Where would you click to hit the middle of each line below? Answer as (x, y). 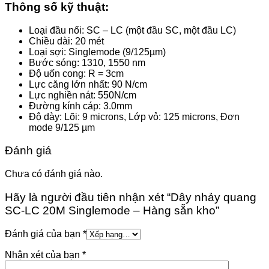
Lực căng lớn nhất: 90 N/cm (88, 84)
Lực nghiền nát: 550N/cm (83, 95)
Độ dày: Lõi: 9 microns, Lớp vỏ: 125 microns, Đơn (134, 116)
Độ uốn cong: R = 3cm (76, 73)
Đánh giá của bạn (44, 234)
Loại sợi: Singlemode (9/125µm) (97, 52)
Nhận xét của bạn (44, 255)
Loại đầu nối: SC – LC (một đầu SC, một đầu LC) (132, 30)
